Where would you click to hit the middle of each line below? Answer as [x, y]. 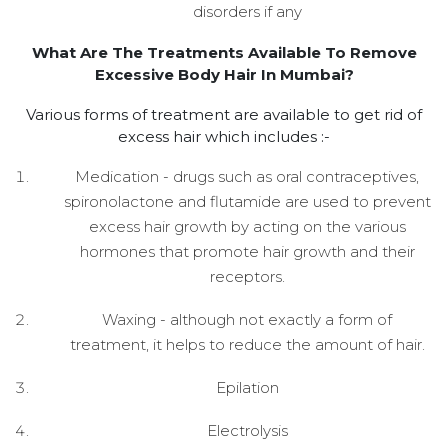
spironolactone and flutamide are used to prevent [247, 201]
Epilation [247, 387]
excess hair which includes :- [224, 136]
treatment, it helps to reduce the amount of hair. [247, 344]
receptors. [247, 276]
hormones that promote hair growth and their [247, 251]
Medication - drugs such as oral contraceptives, [247, 176]
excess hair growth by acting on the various [247, 226]
